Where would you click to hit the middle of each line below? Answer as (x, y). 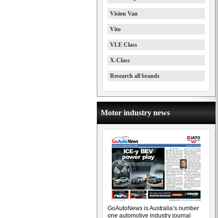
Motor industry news (135, 113)
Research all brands (135, 76)
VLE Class (124, 45)
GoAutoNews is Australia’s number (153, 208)
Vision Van (124, 14)
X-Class (120, 60)
